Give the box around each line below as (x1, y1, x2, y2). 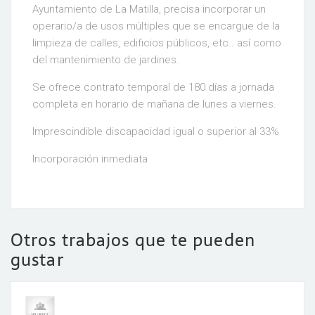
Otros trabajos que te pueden (11, 226, 255, 254)
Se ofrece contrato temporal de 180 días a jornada (32, 81, 274, 94)
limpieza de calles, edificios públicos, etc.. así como (32, 37, 281, 49)
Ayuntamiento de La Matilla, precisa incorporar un (32, 3, 266, 15)
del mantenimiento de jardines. (32, 53, 179, 66)
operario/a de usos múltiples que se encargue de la (32, 20, 280, 32)
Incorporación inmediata (32, 153, 148, 165)
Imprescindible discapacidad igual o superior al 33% (32, 125, 279, 138)
